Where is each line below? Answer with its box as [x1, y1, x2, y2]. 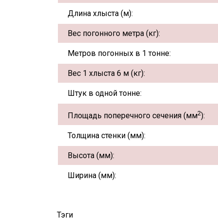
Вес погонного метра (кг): [68, 29, 160, 38]
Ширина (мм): [68, 171, 116, 181]
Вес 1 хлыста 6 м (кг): [68, 69, 145, 78]
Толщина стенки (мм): [68, 131, 145, 141]
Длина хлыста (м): [68, 9, 133, 18]
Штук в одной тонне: [68, 89, 142, 98]
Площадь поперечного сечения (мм [68, 111, 198, 121]
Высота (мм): [68, 151, 114, 161]
